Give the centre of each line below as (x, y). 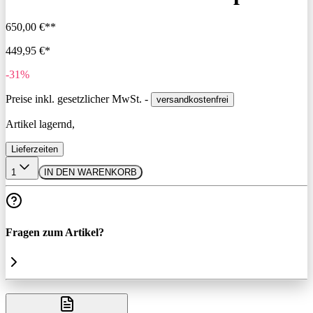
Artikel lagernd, (43, 124)
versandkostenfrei (192, 99)
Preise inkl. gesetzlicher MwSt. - (78, 99)
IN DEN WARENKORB (90, 172)
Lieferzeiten (35, 149)
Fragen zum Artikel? (55, 233)
